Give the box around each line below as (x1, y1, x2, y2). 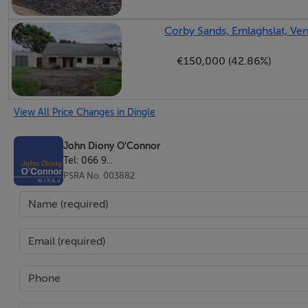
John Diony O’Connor (63, 140, 160, 152)
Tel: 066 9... (63, 155, 113, 166)
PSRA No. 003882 (63, 170, 135, 181)
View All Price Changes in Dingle (14, 106, 155, 118)
